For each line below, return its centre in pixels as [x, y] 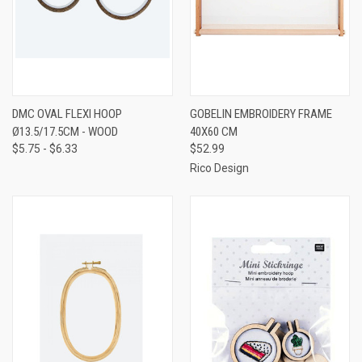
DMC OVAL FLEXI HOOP [67, 114]
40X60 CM [213, 131]
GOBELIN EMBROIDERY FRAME [261, 114]
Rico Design [219, 168]
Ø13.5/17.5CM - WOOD [65, 131]
